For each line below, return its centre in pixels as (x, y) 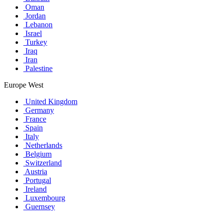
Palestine (38, 69)
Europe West (24, 85)
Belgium (37, 154)
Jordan (35, 16)
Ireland (35, 189)
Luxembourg (44, 198)
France (35, 119)
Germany (39, 110)
